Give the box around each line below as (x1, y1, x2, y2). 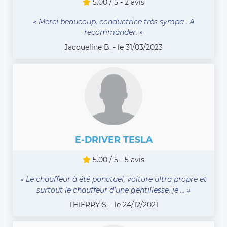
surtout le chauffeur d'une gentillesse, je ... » (36, 185, 191, 195)
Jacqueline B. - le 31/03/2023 (64, 43, 163, 52)
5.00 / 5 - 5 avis (91, 155, 144, 165)
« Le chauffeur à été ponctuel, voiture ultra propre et (20, 175, 207, 184)
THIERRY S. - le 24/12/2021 (69, 200, 158, 210)
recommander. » (84, 28, 143, 37)
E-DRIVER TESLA (74, 134, 153, 145)
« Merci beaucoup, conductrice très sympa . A (32, 17, 195, 27)
